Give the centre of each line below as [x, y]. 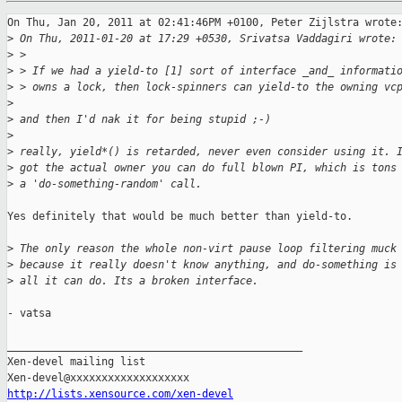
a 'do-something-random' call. [108, 184]
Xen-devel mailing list [76, 362]
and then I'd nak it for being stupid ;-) [142, 120]
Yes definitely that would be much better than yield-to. [180, 217]
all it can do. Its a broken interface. [136, 281]
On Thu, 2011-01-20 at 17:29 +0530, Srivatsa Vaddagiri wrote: [205, 39]
